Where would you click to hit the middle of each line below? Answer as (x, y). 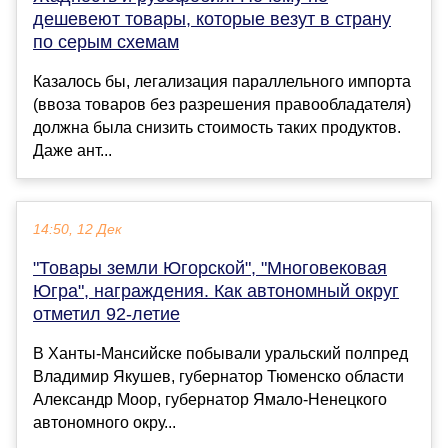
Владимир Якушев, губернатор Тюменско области (218, 377)
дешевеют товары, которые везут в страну (212, 19)
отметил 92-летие (106, 314)
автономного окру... (104, 423)
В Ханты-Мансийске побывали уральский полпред (220, 354)
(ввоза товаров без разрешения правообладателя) (222, 105)
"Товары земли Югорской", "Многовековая (210, 268)
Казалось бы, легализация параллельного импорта (222, 82)
